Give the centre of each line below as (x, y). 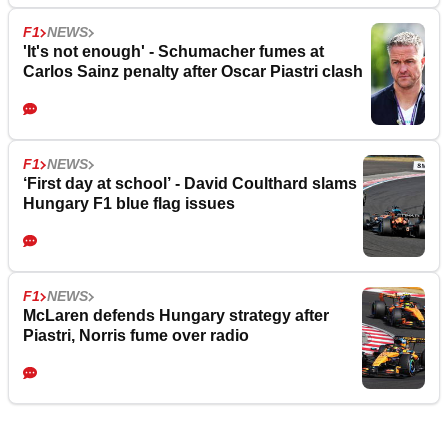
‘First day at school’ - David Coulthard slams (190, 184)
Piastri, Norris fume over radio (136, 336)
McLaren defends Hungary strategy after (176, 316)
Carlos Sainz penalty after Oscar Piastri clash (193, 72)
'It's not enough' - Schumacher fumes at (173, 52)
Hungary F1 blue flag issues (129, 204)
